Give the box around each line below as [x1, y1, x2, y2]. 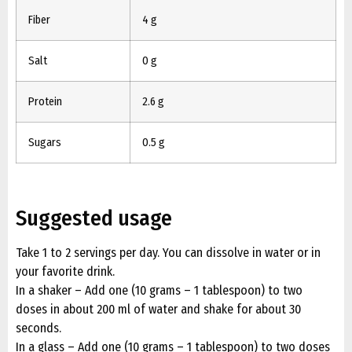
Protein [28, 94, 62, 108]
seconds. [16, 321, 61, 336]
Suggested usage [16, 205, 172, 232]
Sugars [28, 135, 61, 149]
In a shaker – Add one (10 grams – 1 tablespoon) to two [16, 283, 302, 299]
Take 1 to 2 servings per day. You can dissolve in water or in [16, 245, 321, 261]
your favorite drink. [16, 264, 115, 280]
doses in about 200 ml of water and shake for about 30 [16, 302, 301, 317]
